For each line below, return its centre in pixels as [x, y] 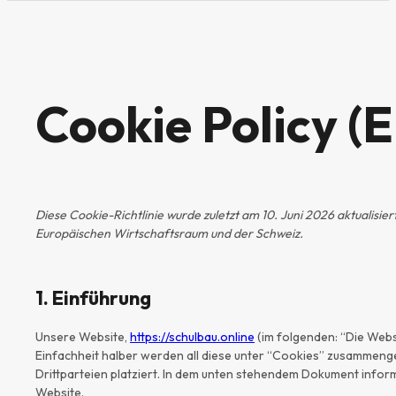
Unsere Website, [83, 336]
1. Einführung [93, 297]
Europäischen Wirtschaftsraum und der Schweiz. [169, 233]
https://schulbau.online [192, 336]
